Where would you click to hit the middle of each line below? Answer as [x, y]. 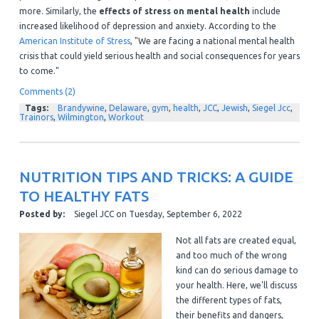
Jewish [234, 108]
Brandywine [81, 108]
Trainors [36, 117]
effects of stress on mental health [174, 11]
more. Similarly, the [59, 11]
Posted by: [42, 214]
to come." [39, 71]
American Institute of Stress [74, 41]
